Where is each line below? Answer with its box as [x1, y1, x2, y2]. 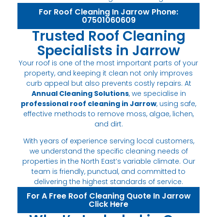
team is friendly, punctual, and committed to [31, 166, 186, 176]
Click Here [89, 198, 128, 210]
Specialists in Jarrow [37, 41, 180, 60]
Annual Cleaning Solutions [31, 88, 129, 98]
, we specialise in [128, 88, 186, 98]
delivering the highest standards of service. [34, 176, 183, 186]
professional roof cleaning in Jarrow [21, 98, 156, 108]
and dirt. [94, 119, 123, 129]
